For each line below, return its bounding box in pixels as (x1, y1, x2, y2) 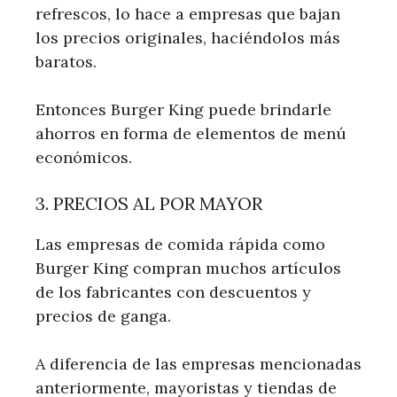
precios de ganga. (35, 305, 171, 326)
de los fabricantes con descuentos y (35, 281, 311, 302)
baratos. (35, 51, 97, 72)
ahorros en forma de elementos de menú (35, 122, 346, 144)
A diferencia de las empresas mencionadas (35, 353, 362, 374)
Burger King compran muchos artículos (35, 257, 341, 278)
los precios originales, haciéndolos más (35, 27, 340, 48)
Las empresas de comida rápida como (35, 233, 325, 254)
